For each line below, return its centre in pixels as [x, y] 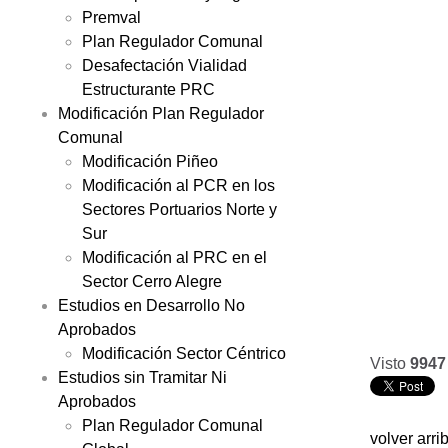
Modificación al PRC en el [174, 257]
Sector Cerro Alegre [152, 281]
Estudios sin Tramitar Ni [142, 377]
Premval [111, 17]
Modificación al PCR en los [178, 185]
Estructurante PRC [148, 89]
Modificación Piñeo [150, 161]
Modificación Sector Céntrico [184, 353]
